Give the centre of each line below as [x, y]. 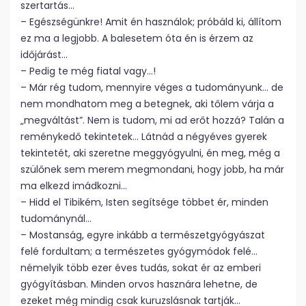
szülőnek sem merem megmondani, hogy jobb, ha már [152, 169]
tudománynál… [56, 219]
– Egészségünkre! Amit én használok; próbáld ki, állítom [151, 22]
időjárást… [44, 55]
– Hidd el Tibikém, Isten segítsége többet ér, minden [144, 202]
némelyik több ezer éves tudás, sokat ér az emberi [141, 268]
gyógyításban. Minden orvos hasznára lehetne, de [139, 284]
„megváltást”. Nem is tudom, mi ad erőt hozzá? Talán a [152, 120]
